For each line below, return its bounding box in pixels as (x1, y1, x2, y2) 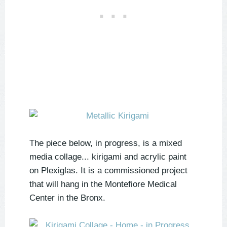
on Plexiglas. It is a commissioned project (29, 166, 187, 176)
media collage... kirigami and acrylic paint (29, 152, 186, 162)
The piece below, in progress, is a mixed (29, 138, 182, 148)
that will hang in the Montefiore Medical (29, 179, 177, 190)
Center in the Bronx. (29, 193, 105, 203)
